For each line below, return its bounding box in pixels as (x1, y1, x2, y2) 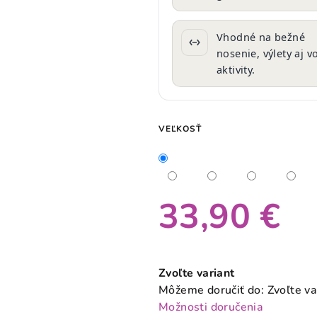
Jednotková (158, 242, 219, 258)
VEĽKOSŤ (158, 123, 202, 134)
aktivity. (217, 62, 255, 76)
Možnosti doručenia (158, 299, 264, 315)
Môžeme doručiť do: (158, 282, 265, 298)
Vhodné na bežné (217, 30, 306, 44)
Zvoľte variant (158, 265, 235, 281)
